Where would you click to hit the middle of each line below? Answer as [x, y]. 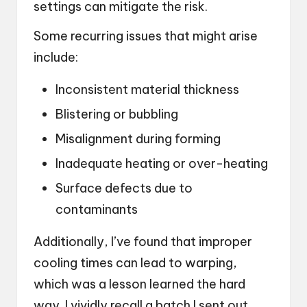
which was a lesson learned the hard [139, 284]
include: [56, 57]
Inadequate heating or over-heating [162, 164]
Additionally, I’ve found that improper [143, 242]
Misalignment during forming [138, 138]
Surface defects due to [124, 188]
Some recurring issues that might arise [146, 36]
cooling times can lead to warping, [135, 263]
